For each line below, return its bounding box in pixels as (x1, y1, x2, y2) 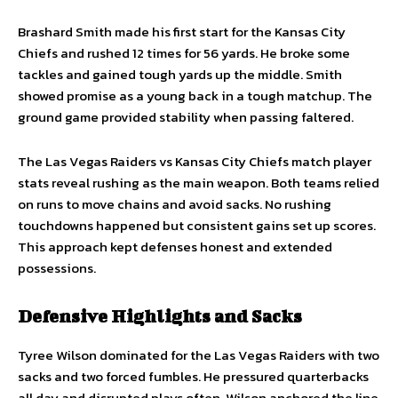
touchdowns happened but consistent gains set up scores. (18, 215, 376, 235)
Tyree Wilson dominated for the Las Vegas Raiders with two (18, 345, 379, 365)
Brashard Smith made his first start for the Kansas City (18, 21, 346, 42)
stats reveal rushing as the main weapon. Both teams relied (18, 172, 379, 193)
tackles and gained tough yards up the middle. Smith (18, 64, 342, 84)
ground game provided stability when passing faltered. (18, 107, 354, 127)
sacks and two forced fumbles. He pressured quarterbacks (18, 366, 369, 386)
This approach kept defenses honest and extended (18, 236, 332, 257)
